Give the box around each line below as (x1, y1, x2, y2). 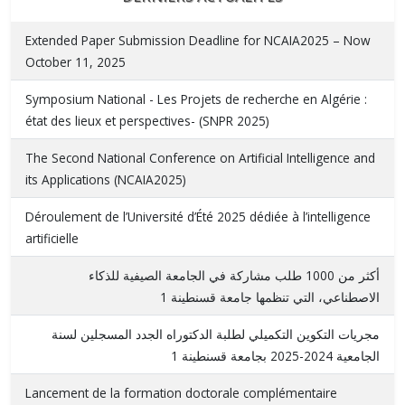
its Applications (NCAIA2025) (25, 170, 186, 188)
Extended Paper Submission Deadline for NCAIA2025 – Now (25, 31, 371, 49)
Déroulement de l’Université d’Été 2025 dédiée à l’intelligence (25, 207, 371, 225)
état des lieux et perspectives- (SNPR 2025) (25, 111, 269, 129)
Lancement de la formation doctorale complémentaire (25, 383, 337, 401)
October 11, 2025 (25, 52, 126, 71)
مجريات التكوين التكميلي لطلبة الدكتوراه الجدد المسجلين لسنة (52, 325, 380, 343)
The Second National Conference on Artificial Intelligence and (25, 148, 375, 166)
